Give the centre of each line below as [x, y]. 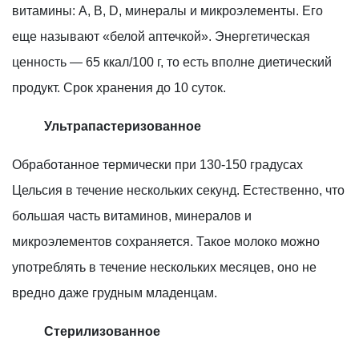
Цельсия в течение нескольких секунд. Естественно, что [178, 190]
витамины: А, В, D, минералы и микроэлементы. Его [167, 10]
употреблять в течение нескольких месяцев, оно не [164, 267]
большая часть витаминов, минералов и [132, 216]
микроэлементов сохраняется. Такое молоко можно [166, 241]
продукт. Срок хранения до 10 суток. [119, 87]
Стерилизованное [101, 331]
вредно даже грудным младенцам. [115, 292]
